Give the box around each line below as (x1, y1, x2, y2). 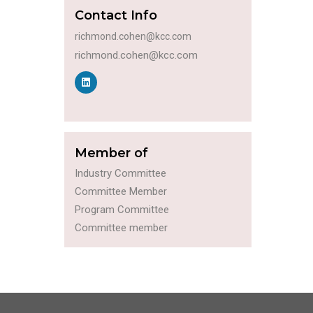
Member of (75, 145, 148, 161)
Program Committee (75, 203, 169, 216)
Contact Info (75, 8, 157, 23)
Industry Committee (75, 167, 166, 180)
